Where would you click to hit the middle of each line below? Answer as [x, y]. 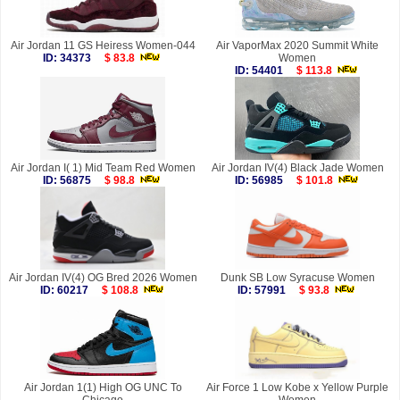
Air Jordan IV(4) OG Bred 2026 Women [103, 278]
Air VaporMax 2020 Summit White [297, 46]
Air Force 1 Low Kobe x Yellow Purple [297, 388]
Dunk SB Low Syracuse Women [297, 278]
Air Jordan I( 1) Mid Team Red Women [103, 168]
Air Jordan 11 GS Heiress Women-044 [103, 46]
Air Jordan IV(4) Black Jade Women [297, 168]
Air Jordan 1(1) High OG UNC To [103, 388]
